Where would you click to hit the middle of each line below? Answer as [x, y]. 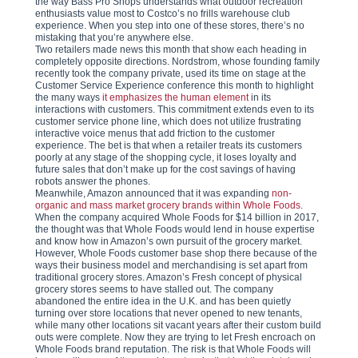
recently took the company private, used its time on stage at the [171, 74]
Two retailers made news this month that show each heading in [171, 50]
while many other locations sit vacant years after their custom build [178, 325]
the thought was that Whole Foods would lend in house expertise [175, 229]
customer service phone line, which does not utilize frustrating [168, 121]
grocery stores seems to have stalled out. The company [154, 289]
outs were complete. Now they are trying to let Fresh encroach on [175, 337]
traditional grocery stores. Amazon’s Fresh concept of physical [169, 277]
